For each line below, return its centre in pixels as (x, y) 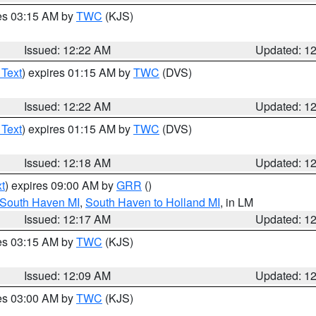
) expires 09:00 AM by (61, 185)
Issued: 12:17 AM (68, 219)
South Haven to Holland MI (153, 202)
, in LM (237, 202)
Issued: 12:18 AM (68, 163)
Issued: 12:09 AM (68, 275)
